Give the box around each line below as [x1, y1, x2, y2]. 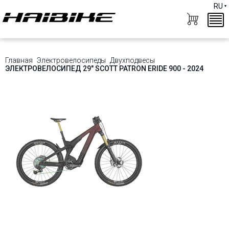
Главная [5, 56, 33, 64]
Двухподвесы [110, 56, 155, 64]
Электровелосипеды [37, 56, 106, 64]
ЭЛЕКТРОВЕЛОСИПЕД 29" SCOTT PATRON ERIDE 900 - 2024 [5, 64, 203, 73]
